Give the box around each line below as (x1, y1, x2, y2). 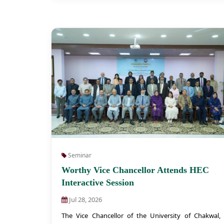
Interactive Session (61, 177, 134, 187)
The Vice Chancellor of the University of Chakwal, (61, 211, 220, 220)
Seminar (66, 151, 91, 159)
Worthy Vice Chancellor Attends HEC (61, 165, 209, 175)
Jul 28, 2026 (67, 195, 102, 204)
